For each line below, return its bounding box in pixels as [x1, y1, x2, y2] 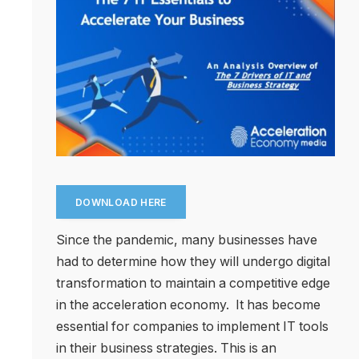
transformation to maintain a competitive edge [56, 275, 330, 291]
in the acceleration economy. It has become [56, 296, 321, 313]
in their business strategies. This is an [56, 340, 276, 356]
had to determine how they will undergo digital [56, 253, 330, 269]
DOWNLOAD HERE [75, 196, 167, 208]
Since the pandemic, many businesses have [56, 232, 317, 248]
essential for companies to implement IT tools [56, 318, 329, 334]
